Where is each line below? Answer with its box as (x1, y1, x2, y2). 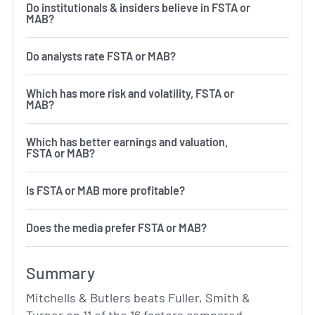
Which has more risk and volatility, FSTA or (26, 86, 108, 101)
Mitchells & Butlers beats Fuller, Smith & (26, 290, 250, 306)
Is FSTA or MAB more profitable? (26, 184, 185, 198)
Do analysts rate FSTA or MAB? (26, 49, 176, 63)
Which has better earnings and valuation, (26, 135, 228, 149)
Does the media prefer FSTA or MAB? (26, 221, 207, 235)
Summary (26, 263, 95, 283)
